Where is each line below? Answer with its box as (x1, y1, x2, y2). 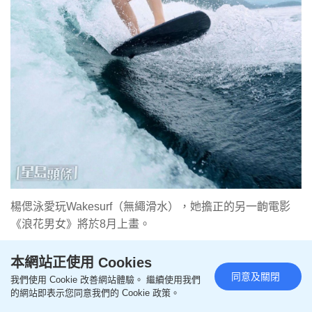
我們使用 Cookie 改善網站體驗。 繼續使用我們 (10, 274, 201, 285)
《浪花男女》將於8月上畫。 (10, 217, 150, 230)
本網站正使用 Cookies (10, 255, 152, 270)
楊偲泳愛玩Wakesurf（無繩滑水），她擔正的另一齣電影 (10, 200, 290, 212)
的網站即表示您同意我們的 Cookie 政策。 (10, 288, 180, 298)
